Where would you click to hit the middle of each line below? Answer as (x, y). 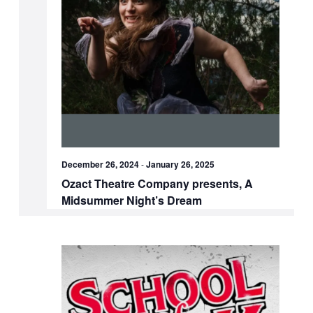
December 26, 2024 (101, 165)
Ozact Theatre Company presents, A (158, 184)
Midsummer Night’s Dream (132, 201)
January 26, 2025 (181, 165)
